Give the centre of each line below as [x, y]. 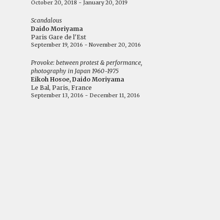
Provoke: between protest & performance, [87, 63]
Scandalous [47, 20]
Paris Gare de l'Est [59, 37]
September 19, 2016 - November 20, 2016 [86, 45]
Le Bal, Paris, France [62, 88]
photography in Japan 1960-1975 [75, 71]
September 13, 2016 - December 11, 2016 [86, 95]
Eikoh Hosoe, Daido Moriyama [78, 79]
